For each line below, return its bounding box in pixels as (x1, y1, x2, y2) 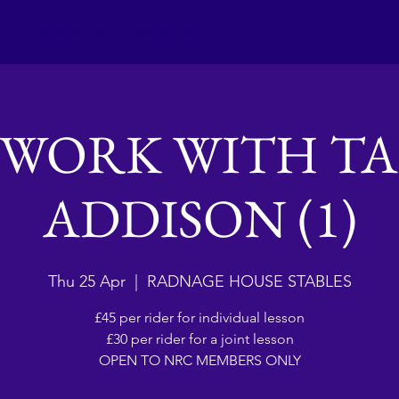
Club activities (21, 21, 105, 38)
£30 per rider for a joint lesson (105, 330, 294, 347)
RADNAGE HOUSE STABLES (146, 272, 352, 291)
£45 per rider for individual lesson (94, 309, 305, 326)
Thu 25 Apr (47, 272, 126, 291)
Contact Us (132, 21, 196, 38)
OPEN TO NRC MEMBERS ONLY (98, 352, 301, 369)
